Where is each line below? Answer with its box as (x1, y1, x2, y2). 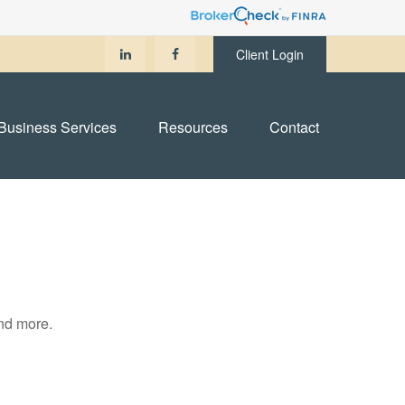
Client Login (236, 45, 304, 63)
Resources (158, 116, 228, 137)
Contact (269, 116, 319, 137)
